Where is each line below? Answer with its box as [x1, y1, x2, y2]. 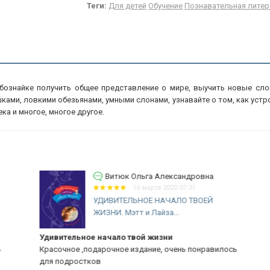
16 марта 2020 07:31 [122, 184, 186, 192]
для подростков [28, 257, 90, 266]
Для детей [108, 1, 146, 10]
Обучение [148, 1, 183, 10]
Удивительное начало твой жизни [28, 233, 162, 242]
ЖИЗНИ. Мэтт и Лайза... [82, 208, 169, 217]
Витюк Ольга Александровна [94, 172, 203, 181]
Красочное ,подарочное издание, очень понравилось [28, 245, 227, 254]
